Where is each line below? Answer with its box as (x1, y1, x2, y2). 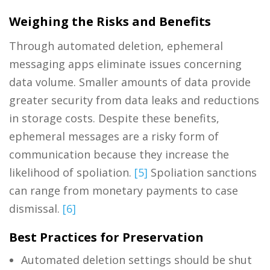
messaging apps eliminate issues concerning (9, 56, 242, 71)
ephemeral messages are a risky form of (9, 128, 219, 143)
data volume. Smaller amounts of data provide (9, 74, 251, 89)
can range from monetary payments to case (9, 183, 238, 198)
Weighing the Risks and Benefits (9, 13, 211, 30)
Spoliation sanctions (148, 165, 257, 180)
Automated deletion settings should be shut (21, 252, 252, 267)
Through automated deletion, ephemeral (9, 38, 223, 53)
